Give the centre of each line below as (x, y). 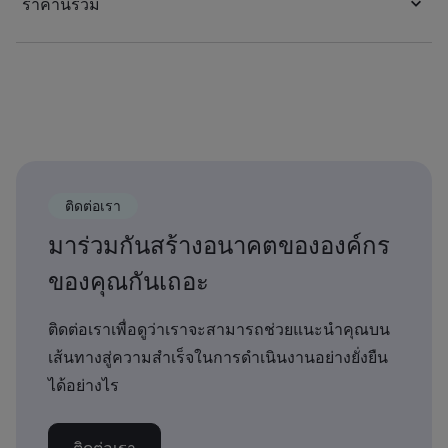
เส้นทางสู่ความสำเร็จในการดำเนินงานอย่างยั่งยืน (218, 357)
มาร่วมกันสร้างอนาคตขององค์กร (219, 244)
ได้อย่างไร (83, 385)
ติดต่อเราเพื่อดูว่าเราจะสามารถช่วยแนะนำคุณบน (219, 329)
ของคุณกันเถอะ (128, 280)
